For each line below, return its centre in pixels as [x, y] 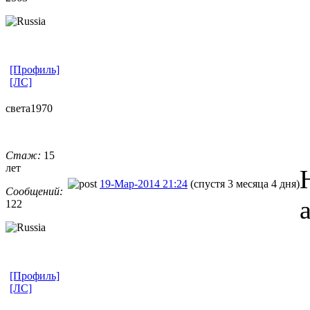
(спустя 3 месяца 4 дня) [245, 183]
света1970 [29, 108]
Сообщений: [34, 191]
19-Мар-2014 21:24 [144, 183]
